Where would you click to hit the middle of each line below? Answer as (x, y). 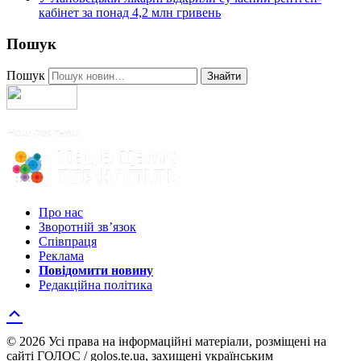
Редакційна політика (95, 285)
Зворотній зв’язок (87, 227)
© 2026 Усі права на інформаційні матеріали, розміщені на (166, 342)
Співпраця (68, 242)
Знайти (224, 77)
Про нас (61, 213)
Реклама (61, 256)
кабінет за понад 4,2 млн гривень (130, 12)
